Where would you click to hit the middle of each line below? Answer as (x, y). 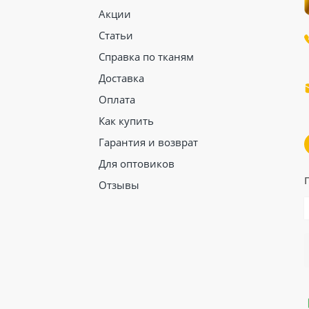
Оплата (117, 99)
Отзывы (119, 185)
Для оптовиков (136, 163)
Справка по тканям (146, 57)
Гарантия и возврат (148, 142)
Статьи (116, 35)
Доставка (121, 78)
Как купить (126, 121)
